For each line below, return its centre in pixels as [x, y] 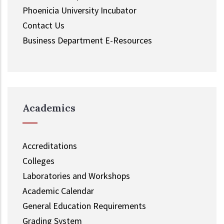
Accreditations [50, 145]
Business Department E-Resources [87, 40]
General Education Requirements [84, 205]
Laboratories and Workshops [76, 175]
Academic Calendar [58, 190]
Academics [49, 107]
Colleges [38, 160]
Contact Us [43, 25]
